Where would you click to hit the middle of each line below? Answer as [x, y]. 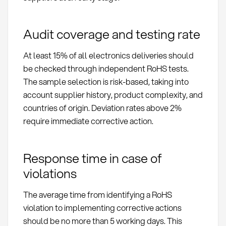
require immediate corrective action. [88, 121]
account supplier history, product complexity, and [113, 95]
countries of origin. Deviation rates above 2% [102, 108]
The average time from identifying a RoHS [97, 194]
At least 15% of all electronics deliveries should [108, 55]
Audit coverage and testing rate [111, 34]
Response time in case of [92, 158]
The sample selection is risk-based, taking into [106, 82]
